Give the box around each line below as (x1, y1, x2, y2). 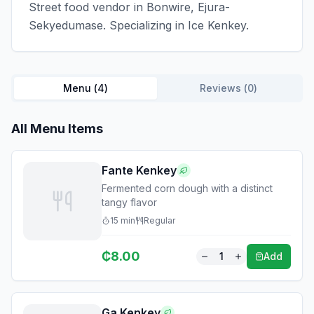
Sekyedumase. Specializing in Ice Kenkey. (29, 18, 249, 32)
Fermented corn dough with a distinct (102, 182, 273, 194)
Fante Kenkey (102, 163, 177, 177)
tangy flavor (102, 196, 157, 208)
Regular (144, 215, 175, 226)
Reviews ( (200, 82, 247, 94)
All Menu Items (11, 121, 103, 136)
